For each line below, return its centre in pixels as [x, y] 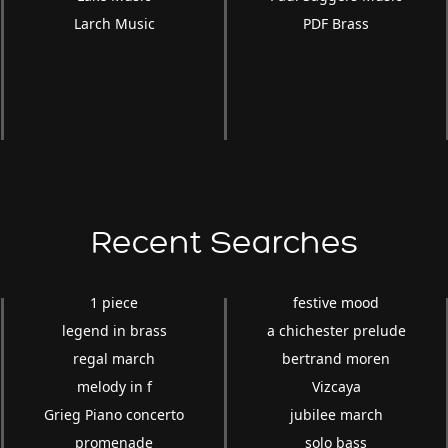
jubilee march [336, 415]
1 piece [114, 303]
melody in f [114, 387]
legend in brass [114, 331]
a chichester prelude [336, 331]
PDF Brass [336, 24]
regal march [114, 359]
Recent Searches [224, 243]
